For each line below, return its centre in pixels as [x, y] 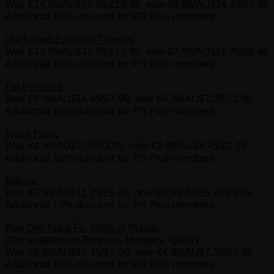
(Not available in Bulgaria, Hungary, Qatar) [102, 240]
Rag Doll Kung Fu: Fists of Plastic [82, 228]
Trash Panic [32, 134]
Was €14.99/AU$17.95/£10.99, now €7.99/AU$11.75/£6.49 [136, 52]
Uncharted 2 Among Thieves [69, 40]
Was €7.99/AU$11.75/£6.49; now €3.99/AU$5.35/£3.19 [128, 193]
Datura [20, 181]
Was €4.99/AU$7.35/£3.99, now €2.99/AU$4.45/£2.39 [126, 146]
